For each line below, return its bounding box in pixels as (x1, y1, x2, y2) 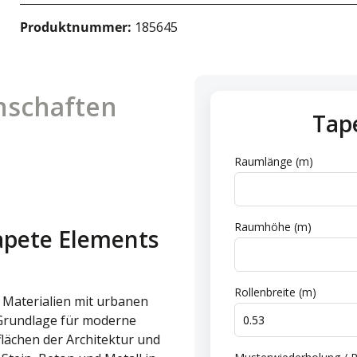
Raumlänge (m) (234, 154, 313, 169)
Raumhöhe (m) (234, 219, 312, 234)
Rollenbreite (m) (234, 284, 316, 300)
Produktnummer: (20, 18, 135, 36)
